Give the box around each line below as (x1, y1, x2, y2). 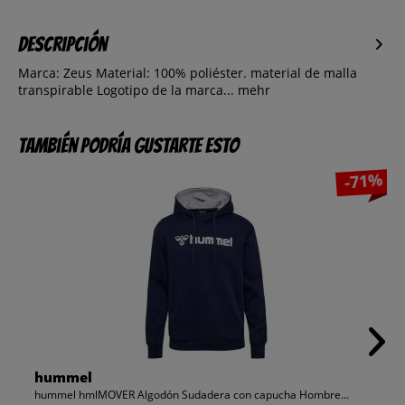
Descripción (18, 33, 107, 56)
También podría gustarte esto (18, 135, 239, 157)
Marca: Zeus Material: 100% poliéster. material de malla (18, 64, 357, 82)
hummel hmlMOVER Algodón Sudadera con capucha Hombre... (33, 387, 349, 403)
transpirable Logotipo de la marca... (18, 81, 234, 99)
